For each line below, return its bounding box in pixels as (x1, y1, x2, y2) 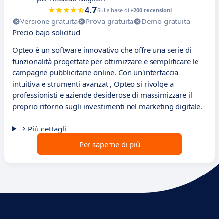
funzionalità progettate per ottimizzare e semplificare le (12, 56, 198, 66)
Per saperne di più (79, 139, 140, 150)
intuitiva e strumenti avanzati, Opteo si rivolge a (12, 79, 174, 89)
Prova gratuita (86, 16, 133, 26)
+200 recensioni (130, 6, 172, 14)
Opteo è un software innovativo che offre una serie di (12, 45, 192, 55)
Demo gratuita (141, 16, 190, 26)
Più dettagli (27, 124, 66, 134)
